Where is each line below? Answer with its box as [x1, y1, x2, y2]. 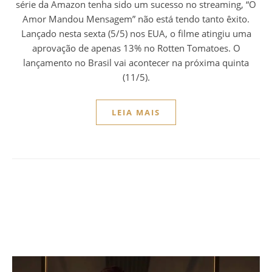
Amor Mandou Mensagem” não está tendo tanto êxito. [22, 12, 250, 25]
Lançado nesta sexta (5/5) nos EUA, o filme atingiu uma [21, 27, 251, 39]
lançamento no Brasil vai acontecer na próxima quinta [23, 56, 249, 69]
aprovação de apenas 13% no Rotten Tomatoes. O [32, 41, 240, 54]
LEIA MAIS [112, 106, 160, 118]
